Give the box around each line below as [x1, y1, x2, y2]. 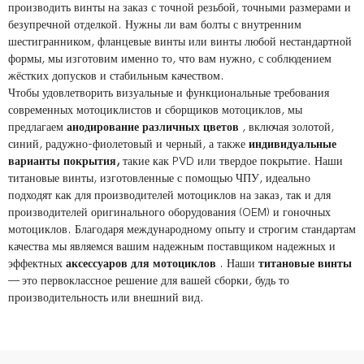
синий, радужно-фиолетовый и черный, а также [8, 137, 249, 151]
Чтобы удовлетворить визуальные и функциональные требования [8, 86, 329, 100]
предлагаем [8, 120, 67, 134]
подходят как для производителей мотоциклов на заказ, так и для [8, 188, 331, 202]
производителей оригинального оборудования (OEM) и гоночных [8, 206, 331, 219]
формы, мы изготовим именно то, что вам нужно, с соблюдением [8, 52, 331, 66]
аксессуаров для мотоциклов [66, 257, 216, 271]
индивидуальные [249, 137, 336, 151]
